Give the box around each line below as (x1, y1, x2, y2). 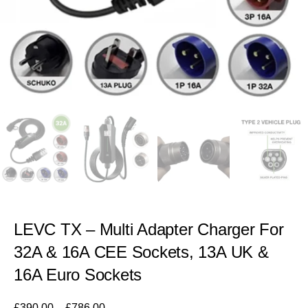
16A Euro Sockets (14, 265, 142, 284)
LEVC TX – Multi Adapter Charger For (14, 219, 284, 239)
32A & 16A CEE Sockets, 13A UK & (14, 242, 269, 261)
